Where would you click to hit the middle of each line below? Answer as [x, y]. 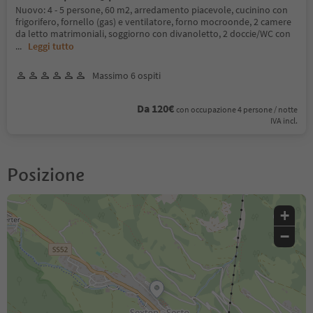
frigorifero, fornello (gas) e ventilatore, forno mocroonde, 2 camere [153, 21]
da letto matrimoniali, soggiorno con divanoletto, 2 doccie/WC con [153, 33]
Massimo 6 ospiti [126, 75]
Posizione [46, 174]
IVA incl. [284, 120]
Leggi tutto [51, 46]
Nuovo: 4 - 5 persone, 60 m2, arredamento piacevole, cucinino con [152, 9]
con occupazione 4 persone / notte [237, 109]
